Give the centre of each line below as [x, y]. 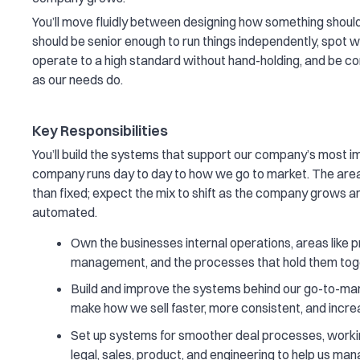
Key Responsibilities [100, 130]
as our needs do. [78, 79]
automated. [65, 213]
